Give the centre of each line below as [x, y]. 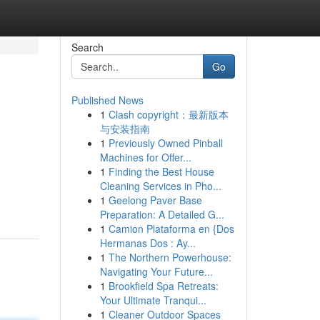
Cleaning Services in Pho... [160, 186]
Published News [107, 100]
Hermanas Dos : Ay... [147, 243]
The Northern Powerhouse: [170, 257]
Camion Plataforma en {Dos [171, 229]
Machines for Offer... [145, 157]
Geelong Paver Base [155, 200]
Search [87, 47]
